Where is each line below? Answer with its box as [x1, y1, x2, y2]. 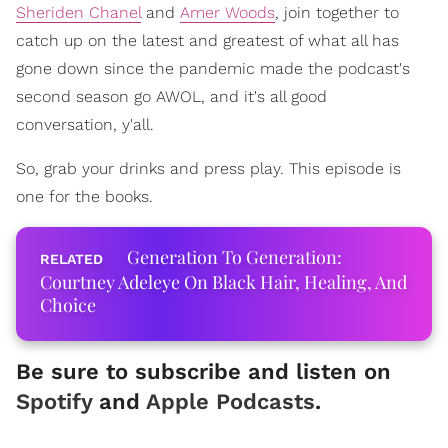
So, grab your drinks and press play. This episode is [16, 159, 401, 178]
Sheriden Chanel [16, 3, 141, 22]
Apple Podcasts [146, 389, 315, 414]
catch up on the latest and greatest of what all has [16, 31, 399, 50]
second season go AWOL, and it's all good [16, 87, 327, 106]
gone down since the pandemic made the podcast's [16, 59, 410, 78]
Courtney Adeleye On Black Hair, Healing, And [40, 270, 407, 294]
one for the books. [16, 187, 153, 206]
